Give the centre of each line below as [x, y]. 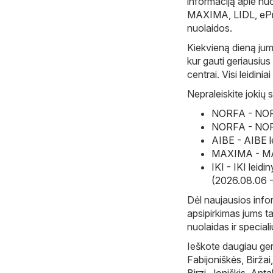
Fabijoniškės [214, 259]
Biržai [258, 259]
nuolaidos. [210, 28]
